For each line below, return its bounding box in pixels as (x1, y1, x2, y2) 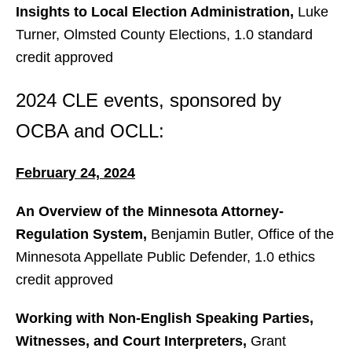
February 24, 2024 (16, 165, 135, 181)
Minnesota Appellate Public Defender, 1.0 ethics (16, 249, 315, 265)
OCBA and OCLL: (16, 120, 164, 141)
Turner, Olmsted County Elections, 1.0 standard (16, 27, 313, 42)
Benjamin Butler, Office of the (151, 226, 334, 242)
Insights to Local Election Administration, (16, 4, 298, 20)
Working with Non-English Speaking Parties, (16, 310, 313, 326)
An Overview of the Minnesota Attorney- (16, 203, 284, 219)
